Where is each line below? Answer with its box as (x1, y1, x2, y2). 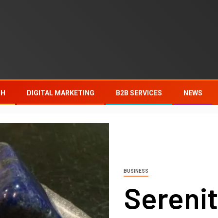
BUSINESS (124, 168, 148, 174)
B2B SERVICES (116, 89, 162, 97)
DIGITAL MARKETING (27, 89, 94, 97)
